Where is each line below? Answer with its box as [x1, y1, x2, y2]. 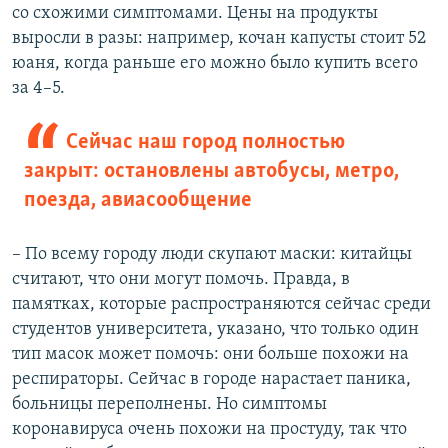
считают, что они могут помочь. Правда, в [12, 270, 350, 290]
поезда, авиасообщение [24, 189, 252, 213]
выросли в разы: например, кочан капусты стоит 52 [12, 29, 426, 49]
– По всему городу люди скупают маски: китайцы [12, 245, 412, 265]
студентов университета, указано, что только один [12, 320, 419, 340]
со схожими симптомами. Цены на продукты [12, 4, 378, 24]
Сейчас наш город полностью [65, 131, 345, 155]
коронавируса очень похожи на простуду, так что [12, 420, 407, 440]
